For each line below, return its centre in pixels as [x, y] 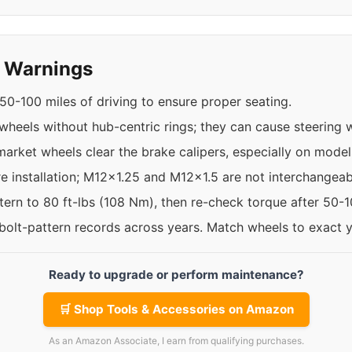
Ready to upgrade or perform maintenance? [176, 275]
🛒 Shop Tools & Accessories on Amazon [176, 309]
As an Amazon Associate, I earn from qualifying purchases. [176, 341]
